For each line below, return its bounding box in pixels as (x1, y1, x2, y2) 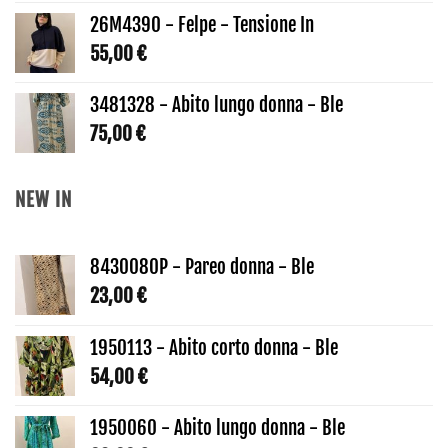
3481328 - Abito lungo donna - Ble (90, 92, 343, 117)
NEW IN (15, 188, 72, 213)
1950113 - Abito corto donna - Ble (90, 336, 338, 361)
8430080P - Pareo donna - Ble (90, 255, 314, 280)
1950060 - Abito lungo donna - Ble (90, 416, 345, 441)
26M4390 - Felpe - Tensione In (90, 12, 314, 37)
